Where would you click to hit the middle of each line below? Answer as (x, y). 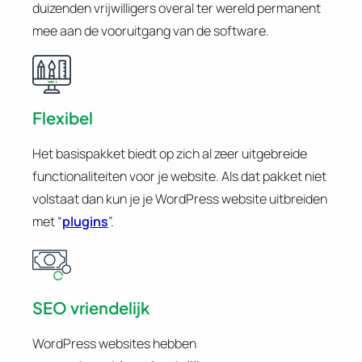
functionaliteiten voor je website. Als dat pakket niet (179, 176)
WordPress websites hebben (114, 344)
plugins (85, 221)
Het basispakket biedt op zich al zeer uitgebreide (170, 153)
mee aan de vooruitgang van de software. (151, 31)
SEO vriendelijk (91, 308)
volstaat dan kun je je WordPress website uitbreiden (180, 198)
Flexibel (63, 117)
